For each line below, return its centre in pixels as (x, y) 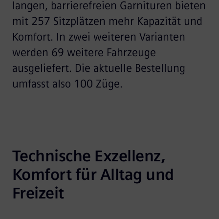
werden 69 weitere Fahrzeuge (84, 52)
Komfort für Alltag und (93, 174)
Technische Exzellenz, (89, 156)
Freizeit (38, 193)
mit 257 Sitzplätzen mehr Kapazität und (107, 21)
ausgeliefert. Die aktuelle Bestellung (99, 68)
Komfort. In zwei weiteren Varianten (99, 37)
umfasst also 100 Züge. (67, 84)
